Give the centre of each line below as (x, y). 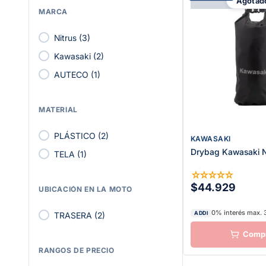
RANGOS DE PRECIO (77, 250)
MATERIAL (58, 109)
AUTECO (71, 74)
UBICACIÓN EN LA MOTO (85, 189)
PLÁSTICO (75, 135)
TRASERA (73, 215)
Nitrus (65, 37)
